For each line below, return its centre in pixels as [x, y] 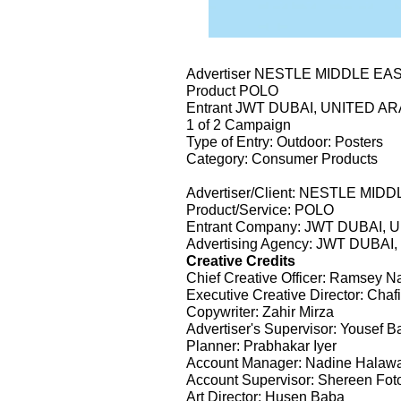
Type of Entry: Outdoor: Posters [285, 141]
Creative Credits [241, 260]
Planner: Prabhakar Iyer [261, 345]
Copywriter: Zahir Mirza [260, 311]
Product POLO [232, 90]
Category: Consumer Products [282, 158]
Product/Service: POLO [260, 209]
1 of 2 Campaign [239, 124]
